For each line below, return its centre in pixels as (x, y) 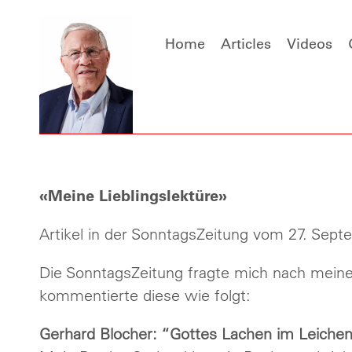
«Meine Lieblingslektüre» (133, 195)
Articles (246, 43)
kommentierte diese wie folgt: (145, 295)
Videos (310, 43)
